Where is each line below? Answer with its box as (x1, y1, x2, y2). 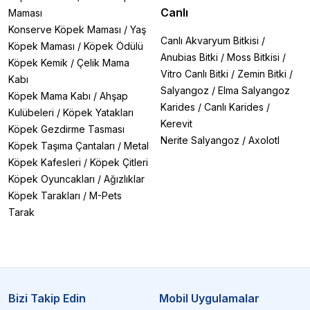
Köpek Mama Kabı (8, 90, 91, 102)
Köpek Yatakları (63, 107, 134, 118)
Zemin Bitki (237, 68, 286, 80)
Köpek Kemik (8, 57, 68, 69)
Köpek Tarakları (8, 190, 80, 201)
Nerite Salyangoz (161, 134, 239, 146)
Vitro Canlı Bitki (161, 68, 228, 80)
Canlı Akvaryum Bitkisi (161, 35, 259, 46)
